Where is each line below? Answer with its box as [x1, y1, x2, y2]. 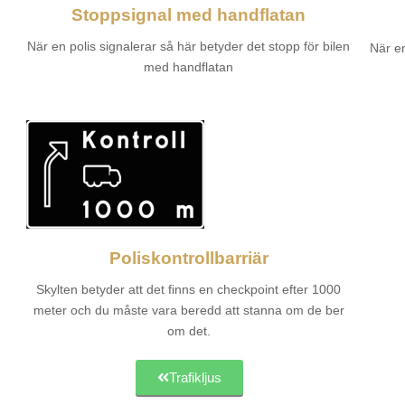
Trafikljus [168, 369, 221, 385]
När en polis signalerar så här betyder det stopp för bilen [27, 38, 351, 53]
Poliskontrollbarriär [108, 248, 268, 268]
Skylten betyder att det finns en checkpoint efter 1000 [36, 281, 342, 297]
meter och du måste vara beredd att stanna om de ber [33, 302, 344, 317]
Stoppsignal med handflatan [71, 5, 306, 24]
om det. [166, 323, 211, 338]
